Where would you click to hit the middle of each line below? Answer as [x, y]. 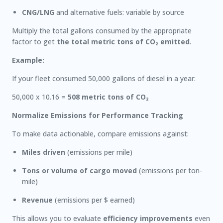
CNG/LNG [38, 12]
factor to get [34, 42]
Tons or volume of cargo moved [79, 170]
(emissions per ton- [169, 170]
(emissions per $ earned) [94, 200]
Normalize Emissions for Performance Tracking [98, 115]
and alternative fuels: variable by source [119, 12]
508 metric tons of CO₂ [108, 97]
